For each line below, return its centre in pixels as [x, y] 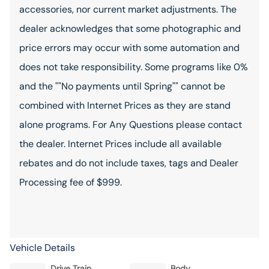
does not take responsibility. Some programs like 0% [134, 67]
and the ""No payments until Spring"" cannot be [122, 86]
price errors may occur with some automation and [129, 48]
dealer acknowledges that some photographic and [130, 29]
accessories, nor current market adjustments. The [128, 9]
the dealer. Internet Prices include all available [120, 144]
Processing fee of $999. [71, 182]
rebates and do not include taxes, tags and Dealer [129, 163]
